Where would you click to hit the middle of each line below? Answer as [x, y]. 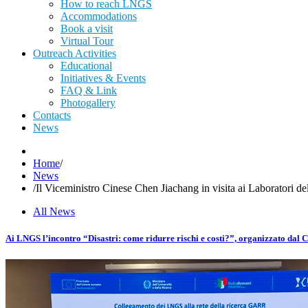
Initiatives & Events [103, 78]
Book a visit [87, 29]
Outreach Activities [75, 53]
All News [54, 211]
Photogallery [88, 103]
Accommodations [99, 16]
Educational [86, 66]
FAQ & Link [89, 90]
